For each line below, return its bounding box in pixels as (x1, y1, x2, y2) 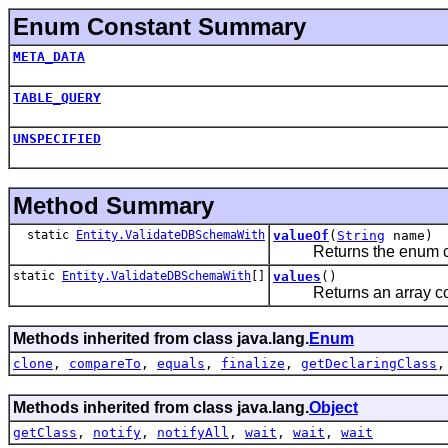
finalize (221, 355, 285, 371)
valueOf (273, 227, 329, 243)
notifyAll (157, 424, 229, 440)
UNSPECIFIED (13, 130, 101, 146)
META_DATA (13, 48, 85, 64)
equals (157, 355, 205, 371)
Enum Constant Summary (13, 12, 306, 40)
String (337, 227, 385, 243)
